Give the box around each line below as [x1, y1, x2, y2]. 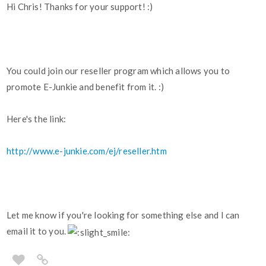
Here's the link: [7, 113, 66, 125]
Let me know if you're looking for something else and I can [7, 210, 240, 221]
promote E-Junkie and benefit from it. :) [7, 81, 164, 93]
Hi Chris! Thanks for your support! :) [7, 1, 153, 12]
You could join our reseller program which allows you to [7, 65, 230, 77]
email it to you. [7, 226, 68, 237]
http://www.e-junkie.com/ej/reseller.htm [7, 145, 167, 157]
